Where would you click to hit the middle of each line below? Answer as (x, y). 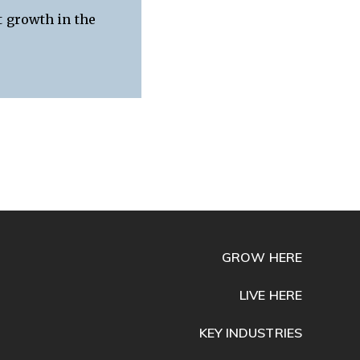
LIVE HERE (271, 295)
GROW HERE (262, 257)
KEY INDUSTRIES (250, 332)
